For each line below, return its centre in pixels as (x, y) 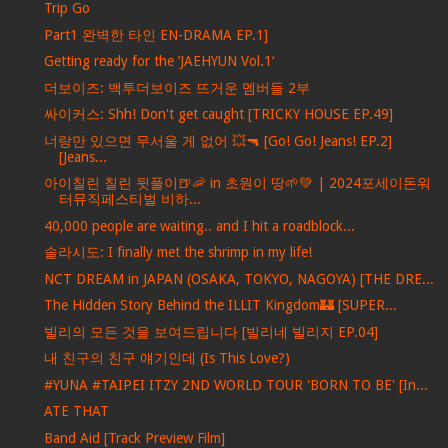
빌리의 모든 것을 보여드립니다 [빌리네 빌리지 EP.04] (210, 331)
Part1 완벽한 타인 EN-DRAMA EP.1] (155, 34)
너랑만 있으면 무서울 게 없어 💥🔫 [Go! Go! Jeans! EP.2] (217, 140)
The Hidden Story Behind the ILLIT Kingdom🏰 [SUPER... (220, 305)
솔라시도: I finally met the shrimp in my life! (177, 252)
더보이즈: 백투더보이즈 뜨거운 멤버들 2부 (176, 87)
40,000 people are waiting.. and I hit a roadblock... (199, 225)
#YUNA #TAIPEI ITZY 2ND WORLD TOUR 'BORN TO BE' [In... (235, 384)
